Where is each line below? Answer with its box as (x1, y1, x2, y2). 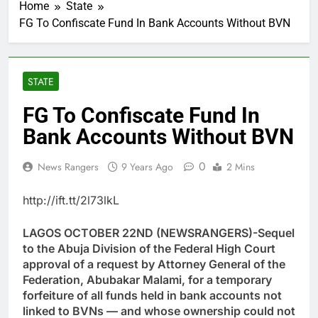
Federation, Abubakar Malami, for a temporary (23, 273, 272, 287)
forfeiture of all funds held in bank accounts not (23, 288, 282, 303)
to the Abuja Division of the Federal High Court (23, 241, 275, 256)
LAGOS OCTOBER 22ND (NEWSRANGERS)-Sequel (23, 226, 295, 241)
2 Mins (226, 160, 255, 175)
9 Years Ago (121, 160, 173, 175)
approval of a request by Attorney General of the (23, 257, 285, 272)
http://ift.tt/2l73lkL (23, 193, 119, 208)
